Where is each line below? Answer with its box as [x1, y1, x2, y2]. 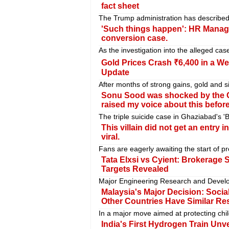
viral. [101, 132, 120, 142]
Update [101, 68, 129, 77]
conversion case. [101, 34, 168, 43]
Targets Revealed [101, 165, 169, 174]
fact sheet [101, 2, 139, 11]
